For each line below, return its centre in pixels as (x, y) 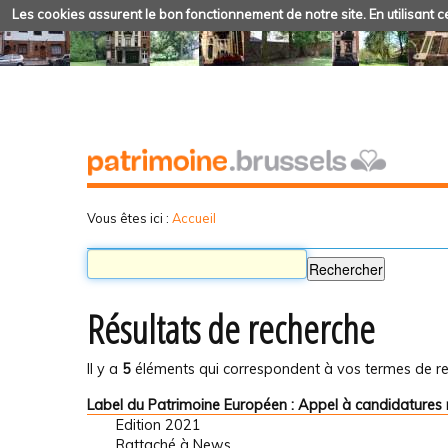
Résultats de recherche (231, 329)
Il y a (104, 369)
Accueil (194, 217)
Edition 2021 (158, 424)
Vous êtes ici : (128, 217)
